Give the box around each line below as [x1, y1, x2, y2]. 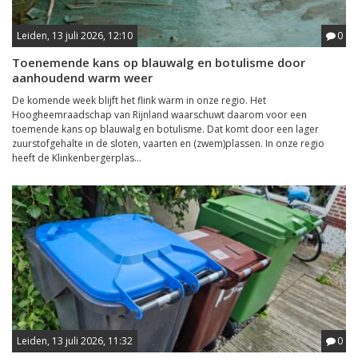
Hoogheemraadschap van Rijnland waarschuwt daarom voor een [12, 108, 307, 121]
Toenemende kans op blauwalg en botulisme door [12, 54, 305, 70]
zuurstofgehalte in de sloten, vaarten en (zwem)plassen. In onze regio [12, 137, 324, 150]
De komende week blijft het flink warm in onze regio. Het [12, 93, 266, 107]
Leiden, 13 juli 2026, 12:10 [17, 29, 133, 42]
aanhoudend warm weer [12, 70, 153, 86]
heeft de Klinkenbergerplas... [12, 151, 141, 165]
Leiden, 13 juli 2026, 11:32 [17, 334, 133, 348]
